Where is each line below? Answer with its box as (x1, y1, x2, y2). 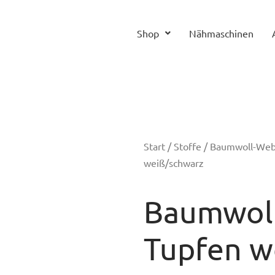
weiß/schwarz (144, 157, 204, 169)
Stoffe (174, 140, 201, 153)
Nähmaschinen (188, 27, 254, 39)
